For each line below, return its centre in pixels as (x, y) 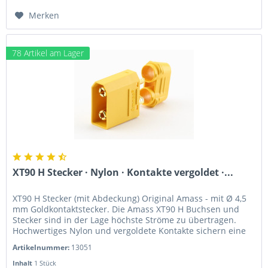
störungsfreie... (43, 242)
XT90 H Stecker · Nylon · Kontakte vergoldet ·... (123, 173)
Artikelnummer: (42, 248)
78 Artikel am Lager (48, 53)
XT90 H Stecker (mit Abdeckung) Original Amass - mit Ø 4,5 (130, 199)
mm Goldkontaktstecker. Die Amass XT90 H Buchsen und (126, 209)
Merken (44, 15)
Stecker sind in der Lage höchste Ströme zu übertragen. (125, 220)
